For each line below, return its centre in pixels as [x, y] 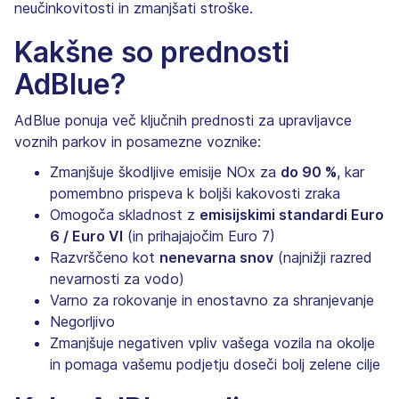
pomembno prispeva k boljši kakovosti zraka [195, 193]
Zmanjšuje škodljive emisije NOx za [165, 171]
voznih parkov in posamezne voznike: [138, 141]
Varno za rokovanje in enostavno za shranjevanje [212, 300]
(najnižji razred [323, 257]
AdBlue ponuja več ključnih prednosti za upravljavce [183, 120]
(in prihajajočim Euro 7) [199, 236]
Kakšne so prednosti [152, 52]
